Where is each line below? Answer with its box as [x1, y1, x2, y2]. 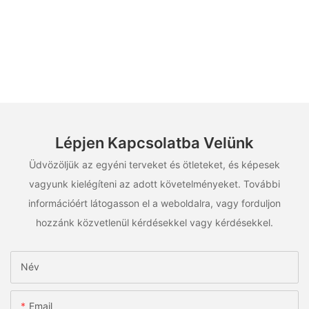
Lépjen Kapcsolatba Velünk [55, 134, 254, 152]
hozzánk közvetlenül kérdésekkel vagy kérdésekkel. [36, 216, 273, 228]
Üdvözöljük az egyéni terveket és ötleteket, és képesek [29, 158, 280, 170]
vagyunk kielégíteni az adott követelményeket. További [29, 177, 280, 190]
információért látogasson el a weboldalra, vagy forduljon [28, 197, 281, 209]
